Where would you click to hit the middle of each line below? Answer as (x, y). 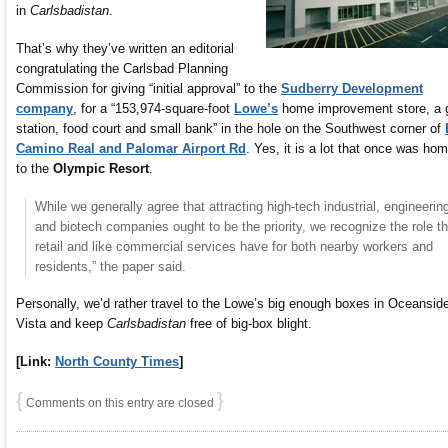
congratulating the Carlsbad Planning (122, 68)
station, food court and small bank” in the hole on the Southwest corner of (230, 128)
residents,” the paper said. (110, 266)
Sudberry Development (352, 88)
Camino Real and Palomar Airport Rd (131, 148)
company (44, 108)
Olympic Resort (101, 168)
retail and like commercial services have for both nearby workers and (233, 246)
